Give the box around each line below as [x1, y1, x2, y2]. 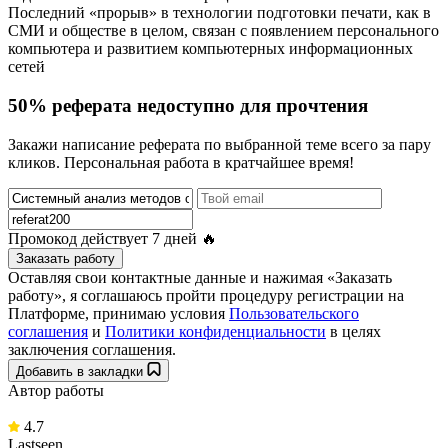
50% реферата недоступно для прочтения [8, 95, 368, 117]
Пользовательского [229, 304, 359, 322]
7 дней [152, 229, 197, 247]
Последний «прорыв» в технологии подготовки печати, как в [8, 4, 431, 22]
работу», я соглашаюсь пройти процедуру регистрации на [8, 286, 404, 304]
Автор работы [8, 381, 104, 399]
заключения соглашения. [8, 340, 176, 358]
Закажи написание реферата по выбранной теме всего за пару [8, 135, 431, 153]
